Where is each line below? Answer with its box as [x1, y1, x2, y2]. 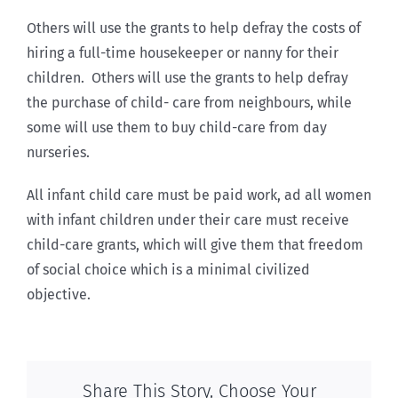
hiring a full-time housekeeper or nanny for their [27, 44, 338, 61]
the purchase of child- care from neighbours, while [27, 93, 352, 111]
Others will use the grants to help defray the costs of [27, 19, 361, 36]
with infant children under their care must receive [27, 211, 349, 228]
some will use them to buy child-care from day [27, 118, 327, 136]
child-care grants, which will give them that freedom [27, 235, 363, 253]
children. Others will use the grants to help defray [27, 68, 348, 86]
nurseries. [27, 143, 90, 161]
